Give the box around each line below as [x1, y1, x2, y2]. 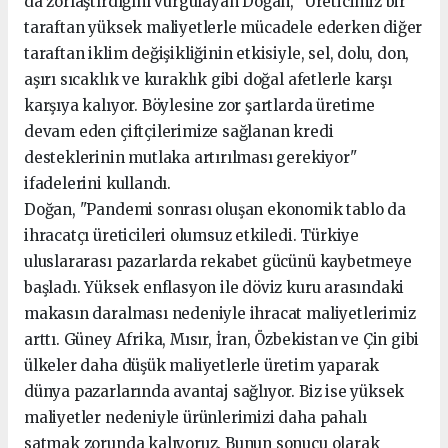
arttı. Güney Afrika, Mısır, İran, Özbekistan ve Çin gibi [24, 329, 420, 349]
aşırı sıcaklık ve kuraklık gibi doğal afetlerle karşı [24, 69, 392, 89]
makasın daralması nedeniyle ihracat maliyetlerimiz [24, 303, 416, 323]
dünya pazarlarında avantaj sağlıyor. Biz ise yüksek [24, 381, 405, 401]
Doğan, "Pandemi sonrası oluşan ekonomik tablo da [24, 199, 406, 219]
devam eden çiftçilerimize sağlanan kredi [24, 121, 334, 141]
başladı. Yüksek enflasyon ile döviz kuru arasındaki [24, 277, 405, 297]
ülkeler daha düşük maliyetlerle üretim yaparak [24, 355, 380, 375]
